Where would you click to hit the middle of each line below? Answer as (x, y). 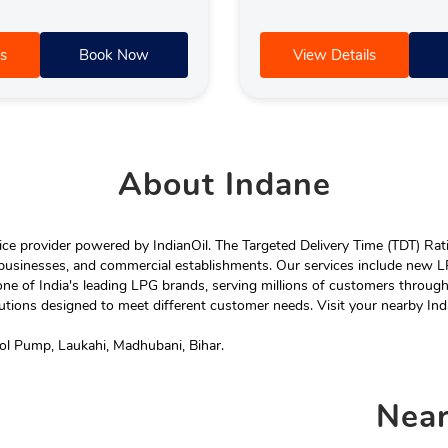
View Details (334, 54)
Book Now (113, 54)
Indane (272, 184)
